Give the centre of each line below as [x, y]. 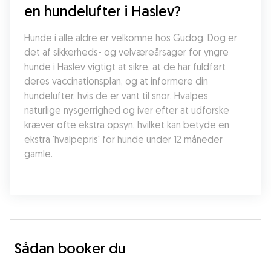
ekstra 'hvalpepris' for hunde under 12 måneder [123, 139]
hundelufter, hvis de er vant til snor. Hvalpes [116, 96]
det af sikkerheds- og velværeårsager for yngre [126, 52]
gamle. [38, 154]
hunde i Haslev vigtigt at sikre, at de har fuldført [125, 67]
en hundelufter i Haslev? [103, 11]
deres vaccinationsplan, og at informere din [116, 81]
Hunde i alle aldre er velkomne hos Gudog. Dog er [131, 38]
